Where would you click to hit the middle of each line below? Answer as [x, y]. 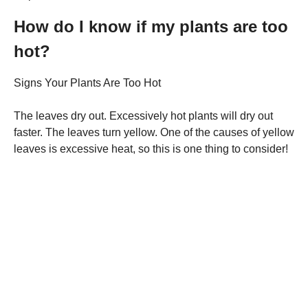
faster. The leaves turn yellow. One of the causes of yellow [154, 132]
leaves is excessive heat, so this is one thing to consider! [151, 148]
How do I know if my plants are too [151, 26]
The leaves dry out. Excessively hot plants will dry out [143, 115]
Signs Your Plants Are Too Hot [87, 82]
